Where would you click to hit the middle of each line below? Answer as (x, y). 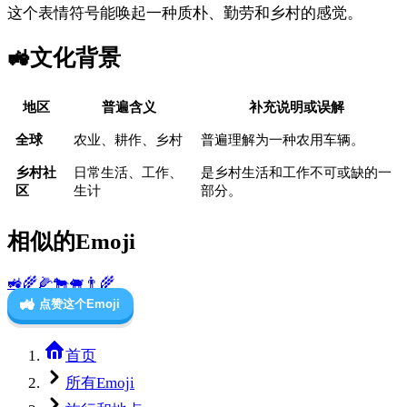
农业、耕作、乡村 (128, 140)
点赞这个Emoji (80, 304)
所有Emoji (100, 383)
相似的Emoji (71, 241)
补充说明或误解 (296, 108)
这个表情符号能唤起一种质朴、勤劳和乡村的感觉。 (185, 14)
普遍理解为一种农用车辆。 (282, 140)
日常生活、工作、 (128, 173)
